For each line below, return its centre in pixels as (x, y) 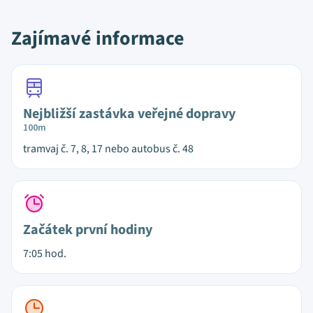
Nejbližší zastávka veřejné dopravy (129, 114)
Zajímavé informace (98, 38)
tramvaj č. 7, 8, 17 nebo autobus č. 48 (108, 149)
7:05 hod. (45, 254)
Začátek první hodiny (88, 230)
